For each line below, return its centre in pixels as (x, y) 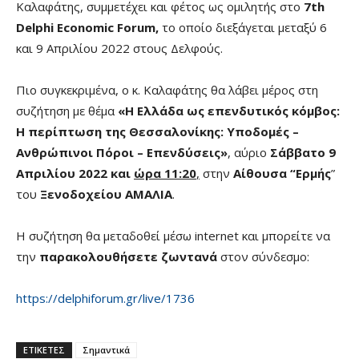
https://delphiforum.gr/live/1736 (105, 298)
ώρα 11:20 (165, 173)
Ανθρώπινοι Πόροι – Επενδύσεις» (122, 152)
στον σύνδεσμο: (263, 256)
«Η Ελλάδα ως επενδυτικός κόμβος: (229, 110)
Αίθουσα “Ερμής (282, 173)
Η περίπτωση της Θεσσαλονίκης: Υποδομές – (157, 131)
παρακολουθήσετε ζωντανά (128, 256)
